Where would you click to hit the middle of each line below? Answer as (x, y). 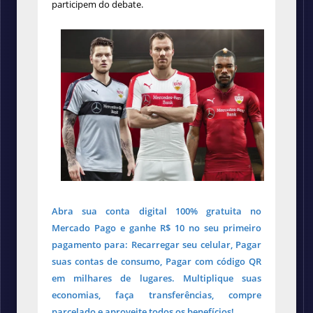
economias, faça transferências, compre (156, 294)
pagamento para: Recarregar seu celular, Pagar (156, 244)
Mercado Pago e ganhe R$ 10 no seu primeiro (156, 227)
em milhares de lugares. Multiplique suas (156, 278)
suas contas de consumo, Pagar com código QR (156, 261)
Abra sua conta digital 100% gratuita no (156, 211)
